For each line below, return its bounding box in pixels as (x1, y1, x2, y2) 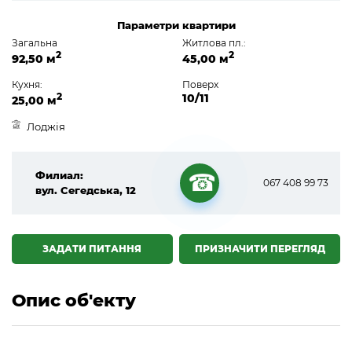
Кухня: (12, 78, 42, 90)
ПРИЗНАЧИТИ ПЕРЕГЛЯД (194, 242, 325, 255)
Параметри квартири (116, 19, 236, 32)
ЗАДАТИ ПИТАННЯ (42, 242, 142, 255)
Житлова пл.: (181, 37, 246, 49)
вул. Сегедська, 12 (35, 183, 136, 196)
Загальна (12, 37, 57, 49)
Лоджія (24, 119, 65, 133)
